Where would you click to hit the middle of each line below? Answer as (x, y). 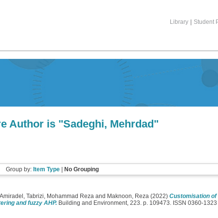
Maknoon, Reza (128, 196)
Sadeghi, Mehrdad (109, 124)
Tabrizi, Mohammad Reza (60, 196)
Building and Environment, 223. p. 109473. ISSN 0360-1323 (137, 203)
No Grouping (81, 169)
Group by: (19, 169)
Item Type (46, 169)
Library (179, 22)
